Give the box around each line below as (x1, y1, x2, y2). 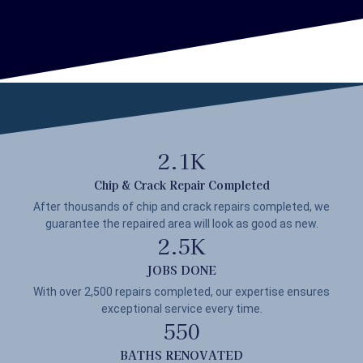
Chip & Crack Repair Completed (93, 177, 270, 194)
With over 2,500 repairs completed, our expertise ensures (33, 285, 330, 299)
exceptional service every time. (100, 302, 263, 316)
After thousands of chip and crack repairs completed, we (33, 200, 330, 214)
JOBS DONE (147, 262, 216, 279)
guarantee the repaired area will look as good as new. (45, 217, 318, 231)
